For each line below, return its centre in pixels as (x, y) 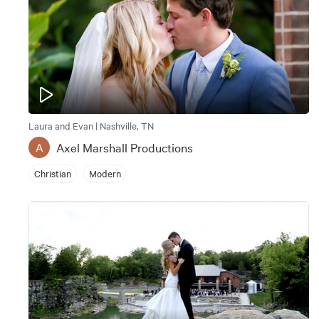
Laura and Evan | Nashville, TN (91, 125)
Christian (53, 173)
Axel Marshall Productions (125, 147)
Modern (105, 173)
